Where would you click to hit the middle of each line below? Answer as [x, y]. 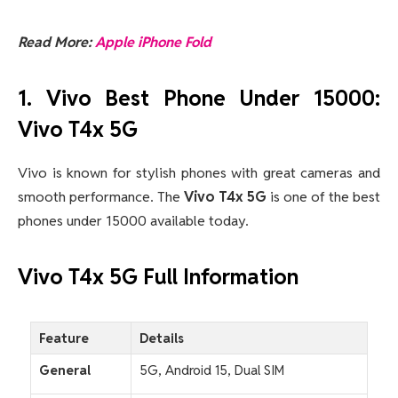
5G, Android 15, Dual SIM [212, 370]
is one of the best [323, 196]
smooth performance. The [101, 196]
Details [162, 338]
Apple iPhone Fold [153, 42]
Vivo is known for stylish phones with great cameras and [199, 172]
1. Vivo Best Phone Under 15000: [199, 98]
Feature [64, 338]
